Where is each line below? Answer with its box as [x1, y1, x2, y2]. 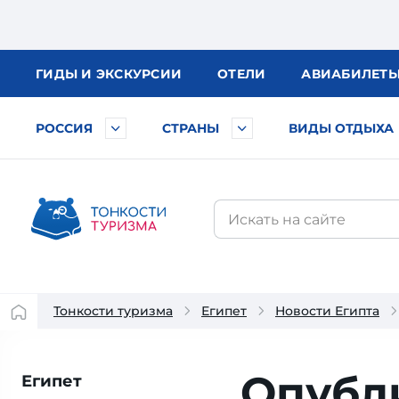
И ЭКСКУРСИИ [81, 66, 182, 82]
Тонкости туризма [53, 303, 173, 319]
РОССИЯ [36, 120, 93, 136]
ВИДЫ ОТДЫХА [289, 120, 394, 136]
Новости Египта [275, 303, 379, 319]
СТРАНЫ [162, 120, 219, 136]
